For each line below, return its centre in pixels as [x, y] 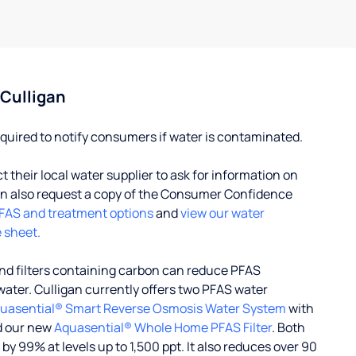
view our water [222, 213]
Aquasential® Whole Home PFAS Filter [163, 327]
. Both [288, 327]
